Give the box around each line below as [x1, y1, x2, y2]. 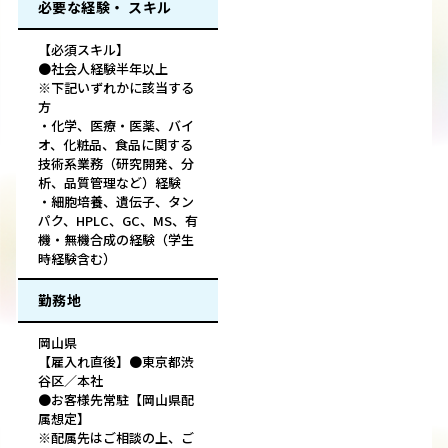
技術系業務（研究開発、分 [38, 154, 194, 174]
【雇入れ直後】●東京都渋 [38, 352, 194, 372]
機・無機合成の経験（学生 [38, 230, 194, 250]
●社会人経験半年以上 [38, 59, 168, 79]
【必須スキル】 [38, 40, 129, 60]
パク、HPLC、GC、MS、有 [38, 211, 198, 231]
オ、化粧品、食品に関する [38, 135, 193, 155]
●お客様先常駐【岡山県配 [38, 390, 194, 410]
